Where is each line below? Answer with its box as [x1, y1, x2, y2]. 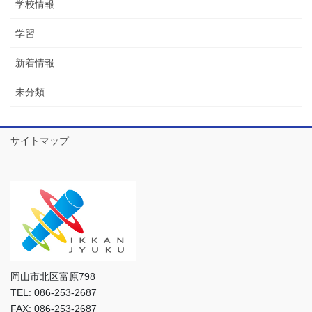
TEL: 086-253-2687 [10, 287, 97, 299]
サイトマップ [10, 135, 69, 147]
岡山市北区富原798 [10, 271, 95, 283]
